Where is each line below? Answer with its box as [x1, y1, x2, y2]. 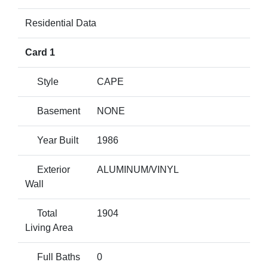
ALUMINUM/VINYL [97, 165, 179, 175]
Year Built [25, 135, 78, 145]
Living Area [25, 223, 73, 233]
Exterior [25, 165, 70, 175]
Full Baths [25, 252, 80, 262]
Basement [25, 106, 80, 116]
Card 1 [25, 47, 55, 57]
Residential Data [25, 18, 96, 28]
